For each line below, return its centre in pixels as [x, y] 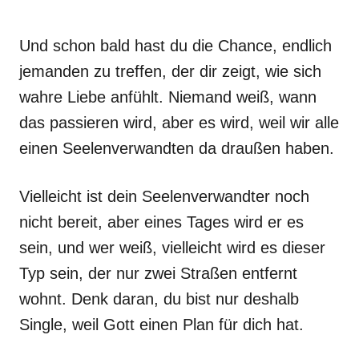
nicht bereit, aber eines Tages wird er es [161, 222]
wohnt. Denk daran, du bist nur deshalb [159, 299]
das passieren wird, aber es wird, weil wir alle [179, 123]
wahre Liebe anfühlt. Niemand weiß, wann [168, 97]
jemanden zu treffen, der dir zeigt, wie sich [170, 71]
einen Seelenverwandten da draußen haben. [177, 148]
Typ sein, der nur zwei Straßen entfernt [158, 273]
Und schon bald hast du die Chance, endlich [175, 46]
